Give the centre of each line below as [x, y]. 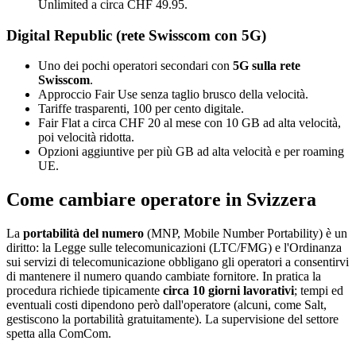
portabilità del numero [83, 234]
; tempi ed [319, 291]
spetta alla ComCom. [59, 334]
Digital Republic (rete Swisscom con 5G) [136, 35]
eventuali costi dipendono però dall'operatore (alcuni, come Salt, [166, 305]
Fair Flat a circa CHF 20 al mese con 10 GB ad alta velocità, [190, 123]
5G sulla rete [267, 66]
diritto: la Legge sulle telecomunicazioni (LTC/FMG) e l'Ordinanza [174, 248]
